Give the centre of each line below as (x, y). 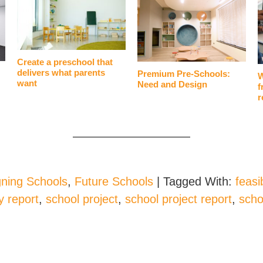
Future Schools (114, 181)
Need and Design (172, 84)
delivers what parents (61, 72)
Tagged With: (199, 181)
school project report (178, 199)
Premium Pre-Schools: (184, 73)
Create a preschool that (65, 62)
